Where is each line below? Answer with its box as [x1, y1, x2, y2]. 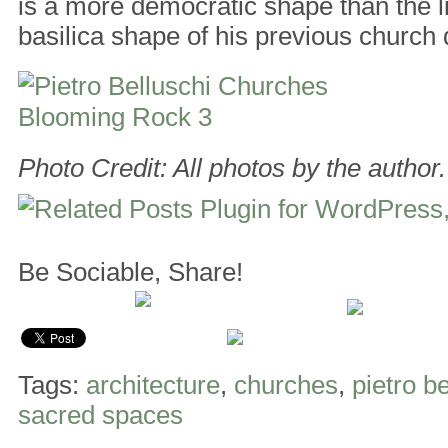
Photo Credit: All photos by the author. [18, 152, 446, 183]
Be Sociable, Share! [18, 256, 243, 287]
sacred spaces [18, 399, 183, 430]
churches [234, 369, 338, 400]
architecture [86, 369, 220, 400]
